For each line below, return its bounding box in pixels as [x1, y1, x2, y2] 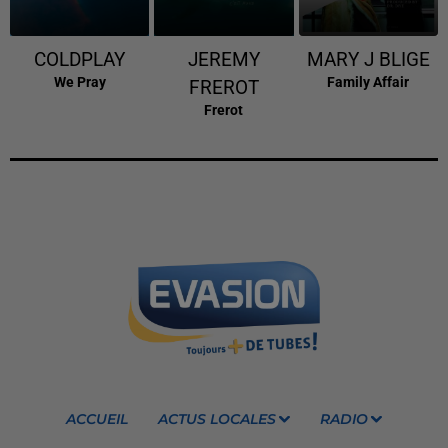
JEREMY [187, 49, 260, 72]
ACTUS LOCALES [158, 410, 277, 429]
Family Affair [327, 74, 410, 91]
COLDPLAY [34, 49, 126, 72]
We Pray [53, 74, 106, 91]
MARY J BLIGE [306, 49, 430, 72]
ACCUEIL [66, 410, 129, 429]
